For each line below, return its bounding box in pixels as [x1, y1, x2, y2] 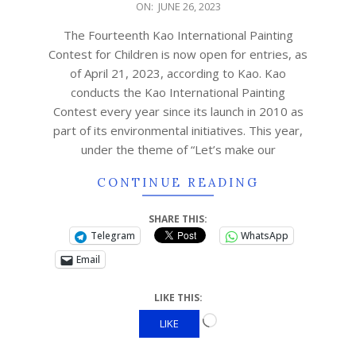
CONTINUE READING [97, 175, 259, 190]
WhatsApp [241, 229, 288, 242]
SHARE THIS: [149, 212, 207, 226]
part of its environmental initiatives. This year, [53, 122, 303, 138]
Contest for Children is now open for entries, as [48, 46, 308, 62]
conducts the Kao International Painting [71, 84, 285, 100]
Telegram [91, 229, 135, 242]
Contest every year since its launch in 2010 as [52, 103, 304, 119]
